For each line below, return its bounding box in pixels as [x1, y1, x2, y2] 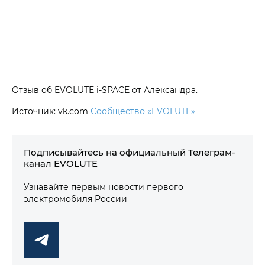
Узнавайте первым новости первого [24, 180, 183, 192]
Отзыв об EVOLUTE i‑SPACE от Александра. [12, 83, 198, 95]
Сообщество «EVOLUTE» [91, 105, 195, 117]
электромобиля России [24, 192, 127, 204]
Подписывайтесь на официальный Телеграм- [24, 146, 235, 158]
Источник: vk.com [12, 105, 91, 117]
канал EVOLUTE [24, 157, 98, 169]
